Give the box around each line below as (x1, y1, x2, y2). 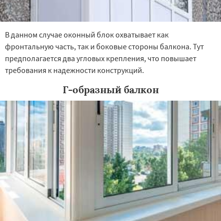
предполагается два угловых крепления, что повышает (5, 53, 196, 63)
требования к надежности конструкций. (5, 65, 144, 75)
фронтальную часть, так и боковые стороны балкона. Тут (5, 41, 204, 51)
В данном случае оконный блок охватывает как (5, 30, 169, 39)
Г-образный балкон (62, 83, 159, 96)
